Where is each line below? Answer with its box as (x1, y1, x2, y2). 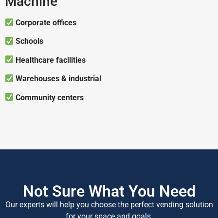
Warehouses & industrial (16, 74, 102, 84)
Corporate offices (16, 18, 77, 28)
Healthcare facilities (16, 55, 86, 65)
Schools (16, 36, 44, 46)
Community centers (16, 92, 84, 102)
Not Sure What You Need (22, 182, 196, 200)
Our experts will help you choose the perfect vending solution (5, 200, 213, 209)
